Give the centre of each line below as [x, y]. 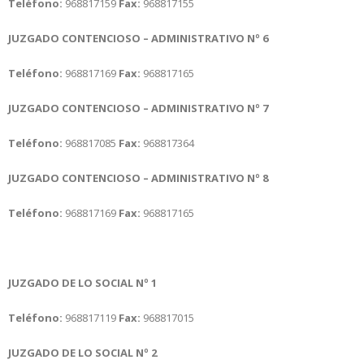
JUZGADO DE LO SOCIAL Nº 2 [82, 352]
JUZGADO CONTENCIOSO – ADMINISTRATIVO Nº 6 [138, 38]
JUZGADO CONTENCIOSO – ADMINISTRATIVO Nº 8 [138, 178]
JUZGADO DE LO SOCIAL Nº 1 [82, 282]
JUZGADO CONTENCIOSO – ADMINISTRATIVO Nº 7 [138, 108]
